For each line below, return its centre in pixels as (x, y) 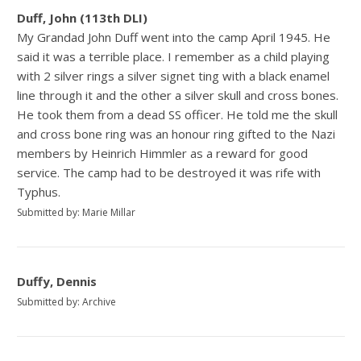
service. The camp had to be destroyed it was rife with (169, 172)
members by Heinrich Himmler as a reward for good (163, 153)
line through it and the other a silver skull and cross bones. (178, 95)
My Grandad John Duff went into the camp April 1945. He (174, 37)
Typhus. (39, 191)
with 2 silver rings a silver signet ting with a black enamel (174, 75)
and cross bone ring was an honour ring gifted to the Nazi (176, 133)
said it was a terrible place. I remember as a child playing (174, 56)
